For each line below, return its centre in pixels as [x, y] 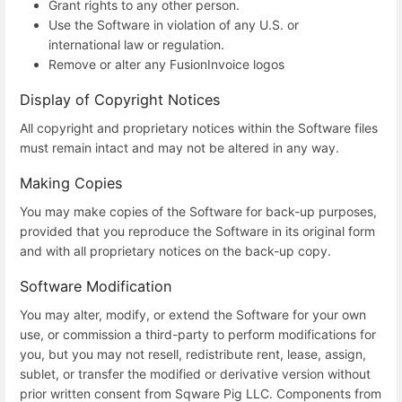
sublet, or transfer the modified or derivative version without [195, 373]
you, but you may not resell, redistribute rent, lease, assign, [193, 354]
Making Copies [71, 184]
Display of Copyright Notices [120, 100]
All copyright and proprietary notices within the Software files [199, 127]
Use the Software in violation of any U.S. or [174, 24]
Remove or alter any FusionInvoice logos [166, 64]
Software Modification [96, 287]
